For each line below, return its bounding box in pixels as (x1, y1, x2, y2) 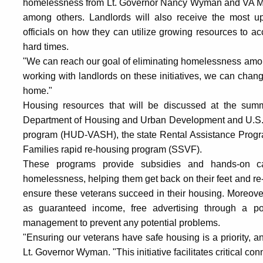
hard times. (23, 42, 69, 52)
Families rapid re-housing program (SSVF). (23, 144, 202, 155)
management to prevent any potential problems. (23, 218, 220, 228)
